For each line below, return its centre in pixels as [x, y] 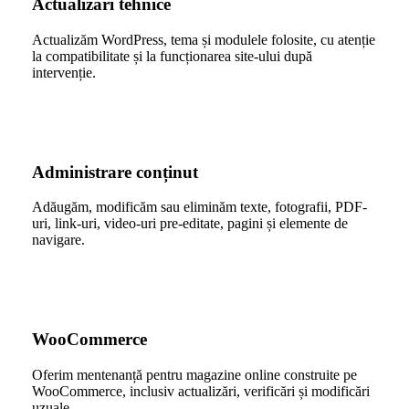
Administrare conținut [115, 172]
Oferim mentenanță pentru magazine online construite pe [194, 374]
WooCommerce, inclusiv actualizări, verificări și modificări [200, 391]
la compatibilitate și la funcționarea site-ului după [172, 57]
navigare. [58, 240]
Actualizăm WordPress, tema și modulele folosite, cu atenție [203, 40]
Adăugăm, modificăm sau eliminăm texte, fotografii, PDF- [199, 207]
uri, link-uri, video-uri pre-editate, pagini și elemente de [189, 224]
